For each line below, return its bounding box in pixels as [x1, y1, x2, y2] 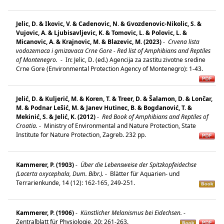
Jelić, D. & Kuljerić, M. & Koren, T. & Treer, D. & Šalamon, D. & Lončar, [16, 94, 212, 103]
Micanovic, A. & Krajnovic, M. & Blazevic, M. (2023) [16, 37, 161, 46]
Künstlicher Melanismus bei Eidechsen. [79, 208, 182, 217]
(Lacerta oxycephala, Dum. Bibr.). [16, 169, 103, 178]
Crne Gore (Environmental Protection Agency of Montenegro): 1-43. [16, 64, 207, 73]
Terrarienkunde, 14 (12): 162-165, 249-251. [16, 178, 138, 187]
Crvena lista [166, 37, 199, 46]
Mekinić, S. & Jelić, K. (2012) [16, 112, 95, 121]
